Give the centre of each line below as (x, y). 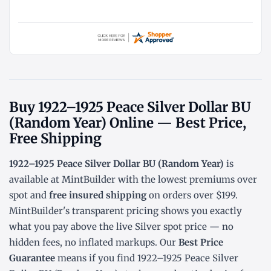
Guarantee (32, 258)
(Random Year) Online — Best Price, (128, 123)
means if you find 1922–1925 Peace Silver (147, 258)
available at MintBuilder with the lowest (99, 180)
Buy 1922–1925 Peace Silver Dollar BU (130, 107)
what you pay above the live (72, 227)
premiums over (223, 180)
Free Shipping (55, 139)
